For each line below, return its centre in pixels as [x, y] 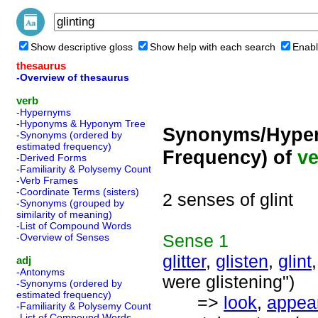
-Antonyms [40, 272]
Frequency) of [230, 157]
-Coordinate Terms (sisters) [78, 192]
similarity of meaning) [64, 214]
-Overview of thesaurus [73, 77]
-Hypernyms [44, 112]
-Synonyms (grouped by [70, 203]
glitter [184, 261]
